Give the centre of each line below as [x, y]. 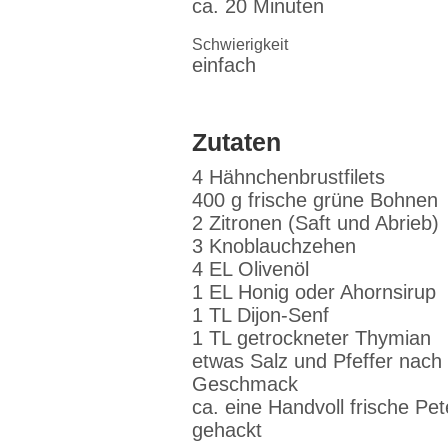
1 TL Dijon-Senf [260, 315]
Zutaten [236, 142]
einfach [224, 65]
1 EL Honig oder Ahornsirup [314, 292]
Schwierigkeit [240, 44]
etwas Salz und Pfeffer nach [317, 361]
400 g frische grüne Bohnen [315, 200]
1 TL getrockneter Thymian [311, 338]
